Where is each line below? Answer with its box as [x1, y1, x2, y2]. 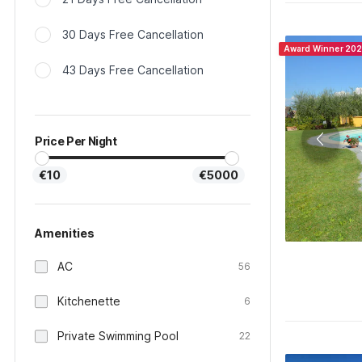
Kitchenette [57, 294, 120, 308]
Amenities [35, 226, 95, 240]
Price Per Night [35, 134, 117, 148]
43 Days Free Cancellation [62, 63, 204, 77]
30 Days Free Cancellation [62, 27, 204, 41]
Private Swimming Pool [57, 329, 179, 343]
